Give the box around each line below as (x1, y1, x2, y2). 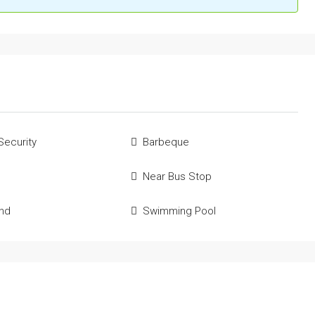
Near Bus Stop (142, 170, 212, 184)
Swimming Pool (142, 205, 216, 218)
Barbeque (142, 136, 189, 149)
